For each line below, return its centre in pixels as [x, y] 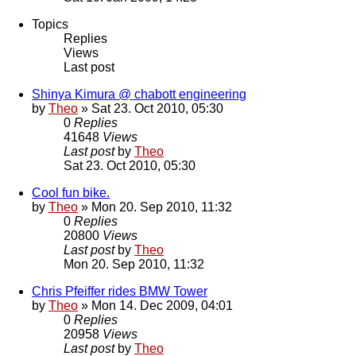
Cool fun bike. [71, 193]
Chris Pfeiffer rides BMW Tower [120, 292]
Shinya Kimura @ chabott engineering [139, 95]
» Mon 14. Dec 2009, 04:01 [155, 306]
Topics [50, 25]
